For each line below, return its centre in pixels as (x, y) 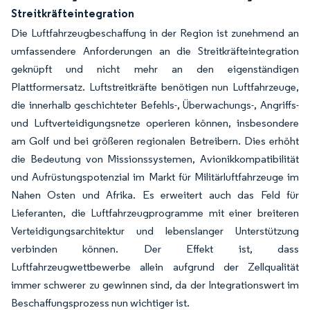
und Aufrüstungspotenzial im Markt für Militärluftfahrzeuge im (155, 177)
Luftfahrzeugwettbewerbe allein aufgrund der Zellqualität (155, 267)
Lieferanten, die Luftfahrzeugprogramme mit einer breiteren (155, 213)
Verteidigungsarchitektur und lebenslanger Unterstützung (155, 231)
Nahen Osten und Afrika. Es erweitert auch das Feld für (155, 195)
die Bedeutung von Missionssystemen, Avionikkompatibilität (155, 159)
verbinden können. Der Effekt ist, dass (155, 249)
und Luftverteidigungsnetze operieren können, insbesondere (155, 123)
